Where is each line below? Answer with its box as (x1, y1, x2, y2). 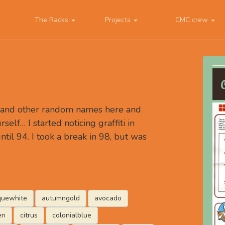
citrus (20, 210, 38, 220)
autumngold (41, 193, 80, 203)
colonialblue (52, 210, 91, 220)
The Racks (35, 15, 70, 25)
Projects (105, 15, 133, 25)
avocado (94, 193, 122, 203)
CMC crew (175, 15, 210, 25)
